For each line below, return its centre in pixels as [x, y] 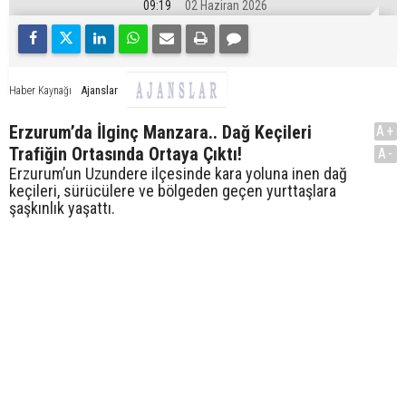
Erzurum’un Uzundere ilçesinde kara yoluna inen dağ [178, 174]
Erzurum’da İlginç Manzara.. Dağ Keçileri [160, 133]
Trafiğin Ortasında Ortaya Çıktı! [126, 155]
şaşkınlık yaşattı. [62, 208]
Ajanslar [99, 90]
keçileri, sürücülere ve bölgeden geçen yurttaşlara [173, 191]
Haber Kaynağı [40, 90]
